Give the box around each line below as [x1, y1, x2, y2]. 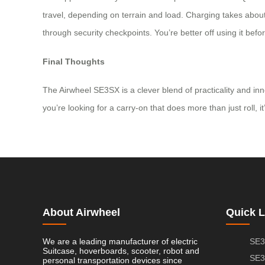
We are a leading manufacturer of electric [43, 237, 198, 247]
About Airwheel [43, 206, 120, 219]
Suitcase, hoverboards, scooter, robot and [43, 246, 199, 256]
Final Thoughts [43, 56, 105, 66]
